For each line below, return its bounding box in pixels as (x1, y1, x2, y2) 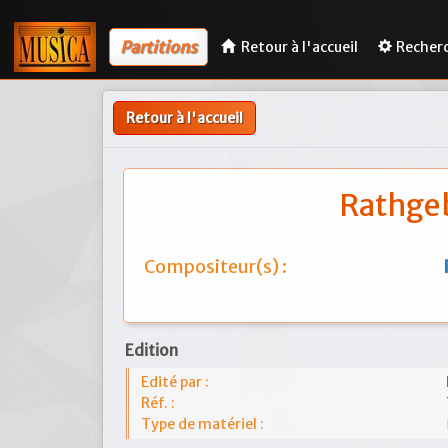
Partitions (120, 36, 197, 57)
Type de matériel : (141, 415, 264, 433)
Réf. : (141, 394, 175, 412)
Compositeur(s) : (144, 255, 287, 278)
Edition (125, 341, 178, 360)
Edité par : (141, 373, 209, 391)
